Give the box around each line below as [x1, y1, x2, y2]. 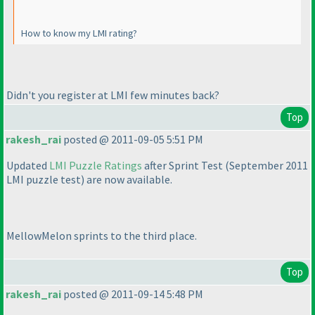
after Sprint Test [142, 158, 225, 173]
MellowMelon [6, 229, 74, 243]
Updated [6, 158, 49, 173]
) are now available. [81, 172, 172, 187]
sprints [74, 229, 108, 243]
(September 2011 [225, 158, 308, 173]
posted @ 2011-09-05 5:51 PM [61, 132, 203, 147]
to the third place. [108, 229, 197, 243]
